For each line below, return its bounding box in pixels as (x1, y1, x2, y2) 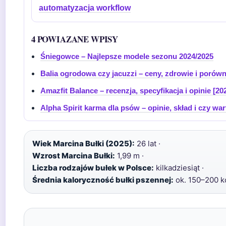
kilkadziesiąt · (154, 163, 204, 173)
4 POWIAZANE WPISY (31, 33, 119, 45)
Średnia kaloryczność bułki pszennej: (32, 175, 174, 185)
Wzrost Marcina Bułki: (32, 151, 115, 160)
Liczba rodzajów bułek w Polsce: (32, 163, 154, 173)
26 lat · (135, 139, 160, 148)
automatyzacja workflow (39, 4, 131, 12)
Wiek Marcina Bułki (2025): (32, 139, 135, 148)
